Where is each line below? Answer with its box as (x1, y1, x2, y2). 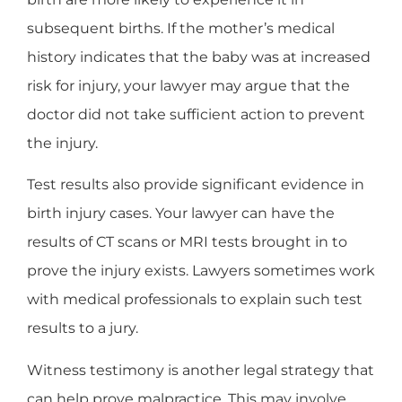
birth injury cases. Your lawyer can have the (27, 205, 335, 223)
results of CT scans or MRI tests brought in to (27, 233, 347, 251)
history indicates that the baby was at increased (27, 48, 371, 66)
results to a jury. (27, 319, 138, 337)
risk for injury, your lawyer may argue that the (27, 76, 350, 94)
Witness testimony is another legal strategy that (27, 361, 374, 379)
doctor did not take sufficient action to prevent (27, 105, 365, 123)
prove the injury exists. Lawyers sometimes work (27, 262, 375, 280)
